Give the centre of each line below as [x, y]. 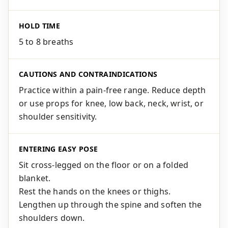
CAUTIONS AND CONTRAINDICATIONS [88, 74]
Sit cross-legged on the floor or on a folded [104, 165]
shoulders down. [52, 218]
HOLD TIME [40, 26]
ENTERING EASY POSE [59, 149]
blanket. [35, 178]
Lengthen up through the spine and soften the [110, 205]
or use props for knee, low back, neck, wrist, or [111, 103]
